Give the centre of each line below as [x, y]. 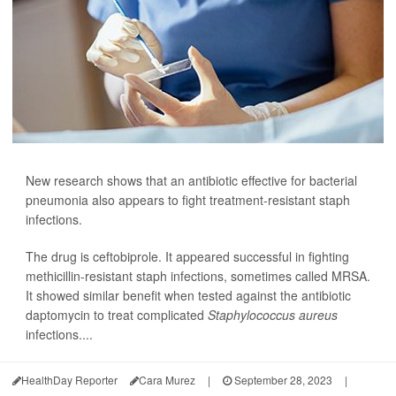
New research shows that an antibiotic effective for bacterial [191, 180]
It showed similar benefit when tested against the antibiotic [188, 295]
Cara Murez [167, 380]
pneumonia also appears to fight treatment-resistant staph [188, 200]
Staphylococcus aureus [273, 315]
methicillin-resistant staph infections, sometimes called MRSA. [198, 276]
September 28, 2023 [282, 380]
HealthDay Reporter [69, 380]
